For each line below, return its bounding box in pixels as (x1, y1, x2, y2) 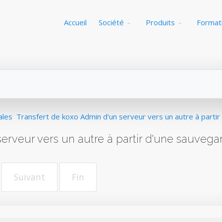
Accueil (64, 17, 87, 27)
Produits (146, 17, 175, 27)
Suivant (14, 171, 45, 183)
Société (99, 17, 124, 27)
